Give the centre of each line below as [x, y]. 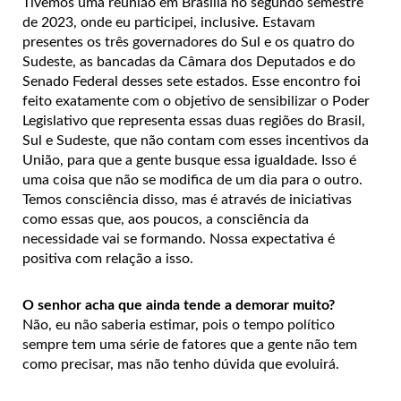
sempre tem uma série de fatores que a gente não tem [190, 345]
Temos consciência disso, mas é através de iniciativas [187, 200]
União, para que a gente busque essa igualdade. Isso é [189, 161]
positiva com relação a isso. [108, 259]
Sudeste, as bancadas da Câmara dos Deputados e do [189, 62]
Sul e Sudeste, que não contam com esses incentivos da [196, 141]
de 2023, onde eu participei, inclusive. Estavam [169, 23]
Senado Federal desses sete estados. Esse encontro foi [192, 82]
